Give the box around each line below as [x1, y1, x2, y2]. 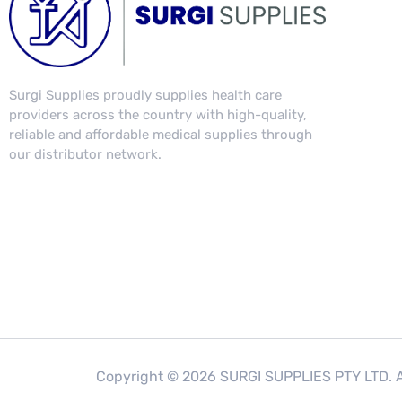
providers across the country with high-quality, [9, 106, 307, 123]
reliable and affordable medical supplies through [9, 126, 312, 143]
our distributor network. [9, 145, 162, 162]
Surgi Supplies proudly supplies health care [9, 86, 282, 103]
